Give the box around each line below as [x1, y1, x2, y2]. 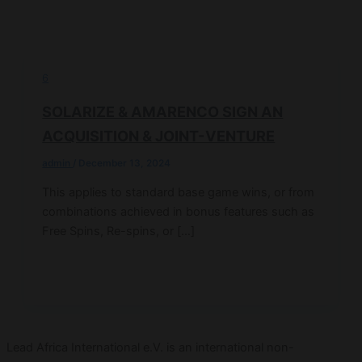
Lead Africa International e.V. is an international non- [6, 340, 294, 356]
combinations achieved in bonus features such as [42, 204, 315, 219]
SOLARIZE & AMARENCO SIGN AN [42, 103, 284, 121]
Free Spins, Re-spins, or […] [42, 223, 196, 238]
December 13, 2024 [78, 158, 171, 170]
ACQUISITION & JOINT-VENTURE [42, 127, 276, 145]
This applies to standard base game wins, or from [42, 184, 315, 200]
